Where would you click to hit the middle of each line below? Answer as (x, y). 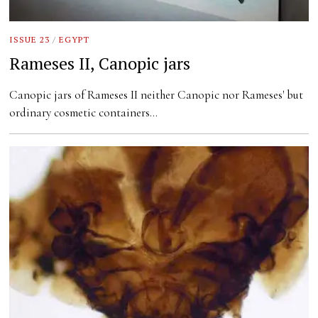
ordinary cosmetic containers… (84, 113)
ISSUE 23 (30, 39)
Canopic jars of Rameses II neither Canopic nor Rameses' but (157, 95)
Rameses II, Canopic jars (100, 64)
